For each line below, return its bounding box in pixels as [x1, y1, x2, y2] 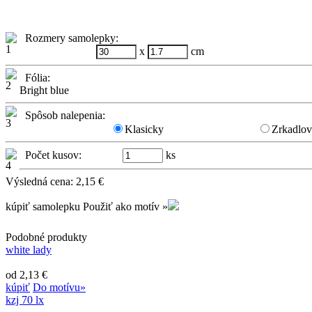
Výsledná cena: [6, 175, 76, 187]
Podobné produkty [6, 231, 87, 243]
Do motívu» [33, 281, 86, 293]
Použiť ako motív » [83, 200, 168, 212]
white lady [6, 243, 52, 256]
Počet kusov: [19, 148, 81, 161]
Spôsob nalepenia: [19, 109, 105, 121]
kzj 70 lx [6, 293, 44, 306]
